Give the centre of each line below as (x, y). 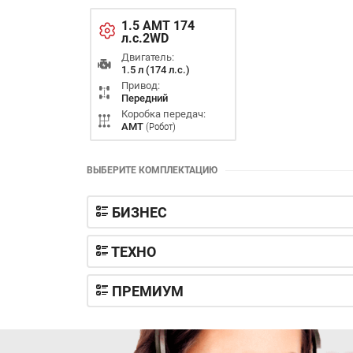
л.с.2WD (145, 38)
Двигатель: (147, 57)
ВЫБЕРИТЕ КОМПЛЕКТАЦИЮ (152, 170)
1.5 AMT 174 (158, 25)
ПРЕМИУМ (146, 291)
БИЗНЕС (138, 212)
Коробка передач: (163, 113)
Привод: (140, 85)
